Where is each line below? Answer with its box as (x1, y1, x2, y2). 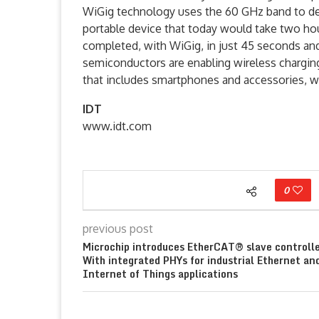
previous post (83, 221, 153, 236)
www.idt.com (83, 118, 152, 133)
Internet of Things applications (83, 265, 238, 282)
